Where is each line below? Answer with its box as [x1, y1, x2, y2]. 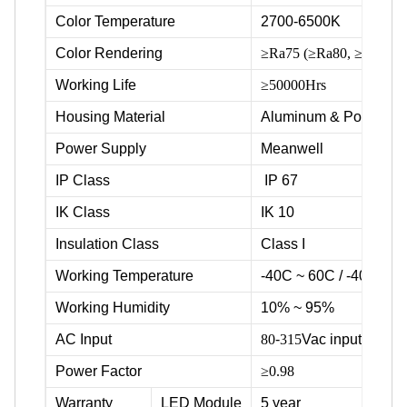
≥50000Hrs [261, 76, 326, 93]
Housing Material [55, 108, 165, 124]
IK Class [55, 203, 110, 220]
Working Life [55, 76, 136, 93]
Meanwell [261, 140, 323, 156]
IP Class [55, 172, 110, 188]
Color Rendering [55, 45, 163, 61]
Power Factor [55, 362, 142, 379]
